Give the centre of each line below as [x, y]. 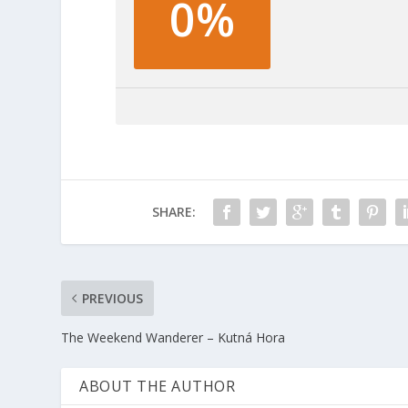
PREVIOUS [113, 298]
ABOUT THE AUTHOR [158, 386]
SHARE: [173, 211]
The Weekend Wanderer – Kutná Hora [173, 337]
